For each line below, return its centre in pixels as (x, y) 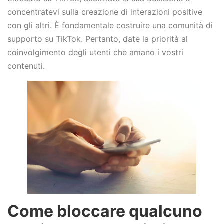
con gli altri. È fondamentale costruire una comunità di (110, 26)
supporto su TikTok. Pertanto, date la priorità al (98, 39)
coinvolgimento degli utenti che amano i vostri (95, 53)
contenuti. (26, 66)
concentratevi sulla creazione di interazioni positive (105, 12)
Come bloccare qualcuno (105, 211)
